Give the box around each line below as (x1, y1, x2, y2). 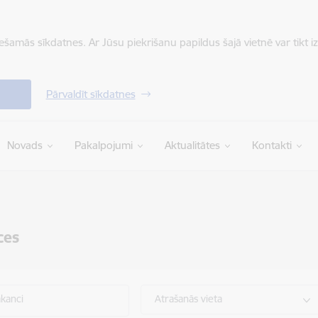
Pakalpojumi (74, 138, 133, 152)
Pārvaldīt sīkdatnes (45, 87, 136, 101)
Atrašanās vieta (155, 292, 223, 305)
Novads (6, 138, 43, 152)
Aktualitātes (164, 138, 220, 152)
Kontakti (251, 138, 292, 152)
